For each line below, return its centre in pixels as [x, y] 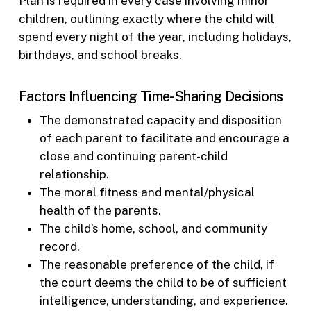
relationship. [74, 175]
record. [59, 247]
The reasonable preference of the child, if [157, 265]
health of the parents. [100, 211]
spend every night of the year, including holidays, [155, 36]
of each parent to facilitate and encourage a [164, 138]
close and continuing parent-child [133, 157]
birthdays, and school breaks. [100, 54]
